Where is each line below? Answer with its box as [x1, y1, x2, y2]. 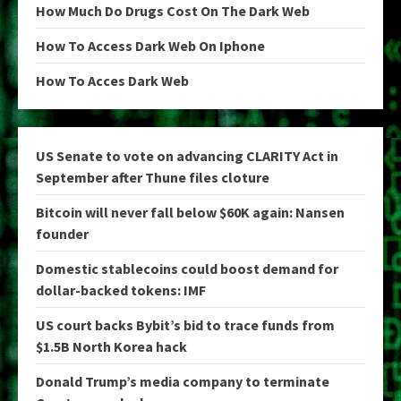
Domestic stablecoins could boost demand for [36, 260, 338, 277]
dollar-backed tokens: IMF [36, 281, 206, 299]
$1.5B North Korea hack [36, 337, 187, 355]
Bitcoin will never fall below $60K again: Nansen [36, 203, 345, 221]
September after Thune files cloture [36, 168, 269, 186]
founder [36, 225, 89, 243]
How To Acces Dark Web [36, 72, 189, 90]
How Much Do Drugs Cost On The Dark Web [36, 2, 310, 20]
